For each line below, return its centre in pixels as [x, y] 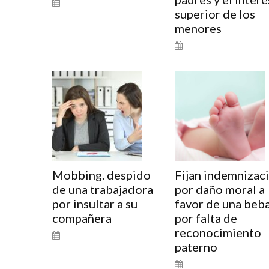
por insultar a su [95, 204]
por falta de [206, 218]
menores [198, 28]
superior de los [215, 14]
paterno [196, 247]
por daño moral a [219, 189]
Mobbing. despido [101, 175]
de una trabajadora [103, 189]
